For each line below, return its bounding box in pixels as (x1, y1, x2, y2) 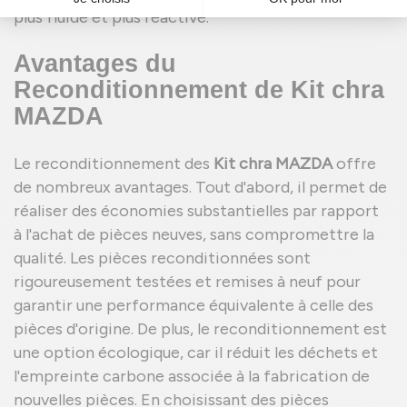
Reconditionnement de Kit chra (14, 76, 384, 104)
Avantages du (14, 50, 176, 77)
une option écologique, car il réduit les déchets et (14, 342, 378, 362)
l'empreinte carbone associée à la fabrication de (14, 366, 370, 386)
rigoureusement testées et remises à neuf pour (14, 272, 361, 292)
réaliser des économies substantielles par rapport (14, 201, 379, 221)
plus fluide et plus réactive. (14, 7, 209, 27)
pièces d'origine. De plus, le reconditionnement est (14, 319, 387, 339)
